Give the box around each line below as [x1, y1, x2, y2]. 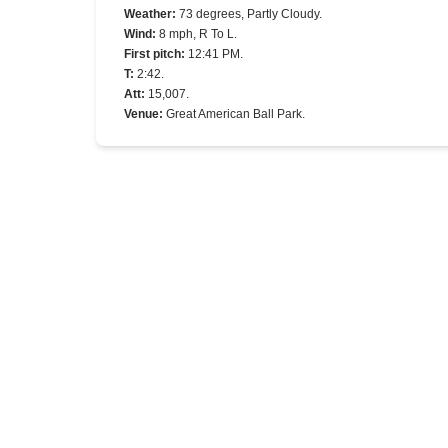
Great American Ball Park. [166, 107, 305, 121]
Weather [124, 7, 172, 21]
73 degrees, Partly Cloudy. [179, 7, 322, 21]
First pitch [124, 47, 181, 61]
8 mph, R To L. [159, 27, 237, 41]
